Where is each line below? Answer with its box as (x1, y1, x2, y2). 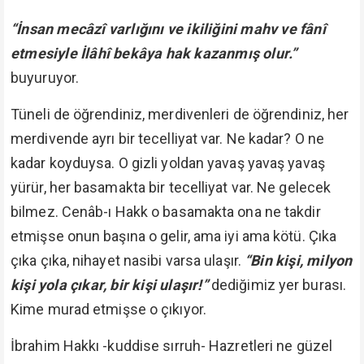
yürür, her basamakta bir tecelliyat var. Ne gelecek (11, 179, 331, 196)
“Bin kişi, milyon (245, 252, 353, 269)
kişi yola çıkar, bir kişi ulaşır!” (11, 276, 208, 293)
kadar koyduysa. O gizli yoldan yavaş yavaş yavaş (11, 154, 325, 171)
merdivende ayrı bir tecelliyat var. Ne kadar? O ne (11, 130, 325, 147)
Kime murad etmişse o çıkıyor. (11, 301, 206, 318)
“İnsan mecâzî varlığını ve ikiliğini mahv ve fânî (11, 20, 326, 37)
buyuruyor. (11, 69, 79, 86)
